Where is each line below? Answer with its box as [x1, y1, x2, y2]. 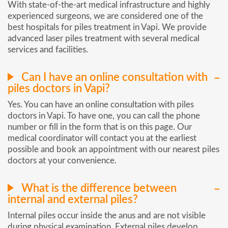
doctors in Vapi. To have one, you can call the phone [8, 111, 200, 121]
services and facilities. [8, 45, 88, 54]
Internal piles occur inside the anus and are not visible [8, 211, 206, 220]
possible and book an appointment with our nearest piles [8, 145, 219, 154]
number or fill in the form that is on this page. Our [8, 123, 192, 132]
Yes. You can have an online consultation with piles [8, 100, 194, 109]
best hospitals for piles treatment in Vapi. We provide [8, 23, 207, 32]
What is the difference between [19, 182, 177, 194]
